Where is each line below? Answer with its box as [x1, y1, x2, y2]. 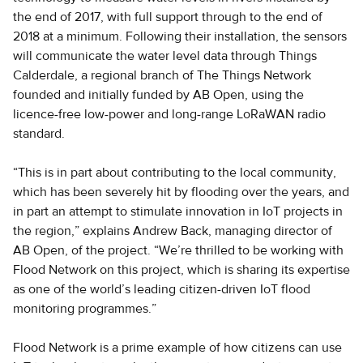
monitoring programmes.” [13, 301, 156, 317]
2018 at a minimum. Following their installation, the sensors [13, 28, 347, 45]
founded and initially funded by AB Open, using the [13, 87, 304, 103]
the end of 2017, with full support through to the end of [13, 9, 322, 25]
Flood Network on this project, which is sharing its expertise [13, 262, 350, 278]
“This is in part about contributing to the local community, [13, 164, 336, 181]
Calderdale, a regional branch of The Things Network [13, 67, 311, 83]
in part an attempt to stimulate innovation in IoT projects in [13, 203, 343, 220]
